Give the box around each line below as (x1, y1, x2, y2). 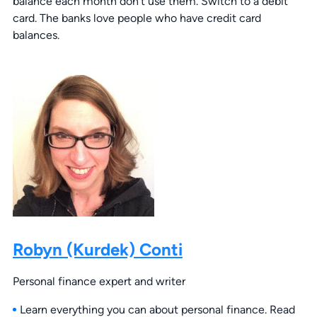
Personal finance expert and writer (12, 275, 185, 289)
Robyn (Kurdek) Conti (12, 239, 183, 260)
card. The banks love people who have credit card (12, 11, 261, 25)
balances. (12, 28, 59, 42)
